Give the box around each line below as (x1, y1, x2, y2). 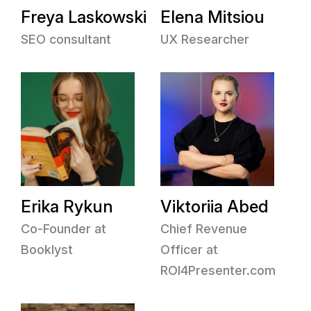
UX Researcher (160, 32, 249, 47)
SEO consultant (21, 32, 111, 47)
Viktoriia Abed (160, 196, 269, 217)
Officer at (160, 242, 218, 257)
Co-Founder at (21, 221, 106, 236)
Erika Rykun (21, 196, 113, 217)
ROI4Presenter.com (160, 263, 276, 278)
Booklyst (21, 242, 73, 257)
